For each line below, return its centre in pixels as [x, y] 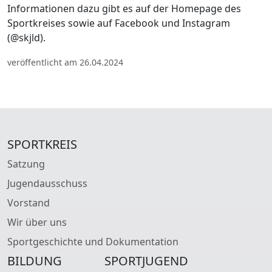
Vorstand [29, 202]
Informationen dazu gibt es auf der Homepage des [124, 8]
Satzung [26, 164]
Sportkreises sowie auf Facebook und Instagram [119, 23]
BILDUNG [35, 260]
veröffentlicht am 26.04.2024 [65, 62]
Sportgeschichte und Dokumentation [93, 241]
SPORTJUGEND [146, 260]
